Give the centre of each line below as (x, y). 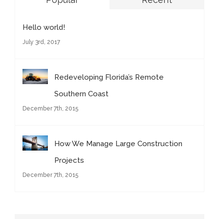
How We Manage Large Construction (118, 143)
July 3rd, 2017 (41, 42)
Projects (69, 160)
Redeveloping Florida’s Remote (109, 77)
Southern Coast (81, 94)
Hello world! (44, 27)
